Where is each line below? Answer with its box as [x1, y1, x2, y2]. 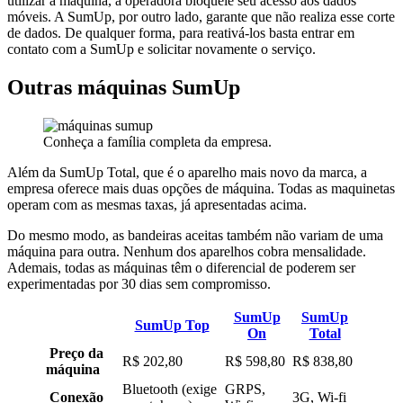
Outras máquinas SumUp [7, 75, 240, 99]
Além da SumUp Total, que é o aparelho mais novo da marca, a [7, 164, 367, 180]
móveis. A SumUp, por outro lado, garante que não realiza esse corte [7, 8, 395, 24]
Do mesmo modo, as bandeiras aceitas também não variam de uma [7, 227, 383, 243]
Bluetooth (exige [122, 381, 217, 397]
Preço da [49, 345, 103, 361]
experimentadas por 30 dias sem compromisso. [7, 275, 271, 291]
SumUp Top [134, 317, 210, 333]
